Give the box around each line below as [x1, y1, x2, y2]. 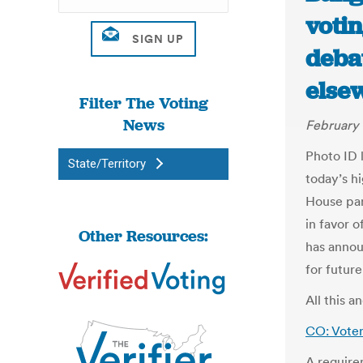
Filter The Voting [79, 92, 208, 113]
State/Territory [68, 156, 146, 171]
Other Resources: [79, 225, 208, 246]
